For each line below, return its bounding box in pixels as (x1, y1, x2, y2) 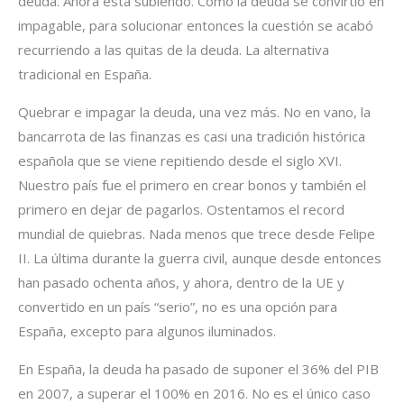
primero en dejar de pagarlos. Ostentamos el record (18, 199, 344, 218)
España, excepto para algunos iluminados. (18, 321, 276, 340)
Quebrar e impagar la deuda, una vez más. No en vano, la (18, 102, 371, 121)
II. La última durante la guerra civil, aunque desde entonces (18, 248, 381, 267)
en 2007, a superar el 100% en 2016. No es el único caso (18, 383, 371, 402)
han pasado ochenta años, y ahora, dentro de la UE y (18, 272, 344, 291)
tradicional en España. (18, 64, 155, 83)
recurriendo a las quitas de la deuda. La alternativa (18, 40, 329, 59)
